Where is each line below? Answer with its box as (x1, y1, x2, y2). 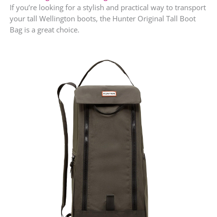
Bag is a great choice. (10, 24, 79, 34)
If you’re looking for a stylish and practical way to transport (10, 2, 206, 12)
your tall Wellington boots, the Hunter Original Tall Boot (10, 13, 196, 23)
